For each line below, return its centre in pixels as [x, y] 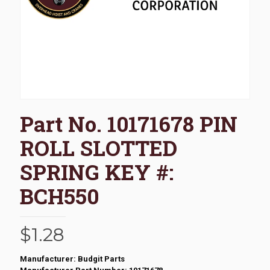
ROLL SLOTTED [99, 147]
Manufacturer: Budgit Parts [72, 259]
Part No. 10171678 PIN [129, 123]
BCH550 [59, 196]
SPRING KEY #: [97, 171]
